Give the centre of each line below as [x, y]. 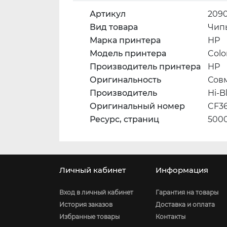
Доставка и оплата [185, 205]
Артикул [107, 14]
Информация [182, 171]
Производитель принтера [145, 67]
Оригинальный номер [137, 106]
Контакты [171, 217]
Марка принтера [125, 41]
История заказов [86, 205]
